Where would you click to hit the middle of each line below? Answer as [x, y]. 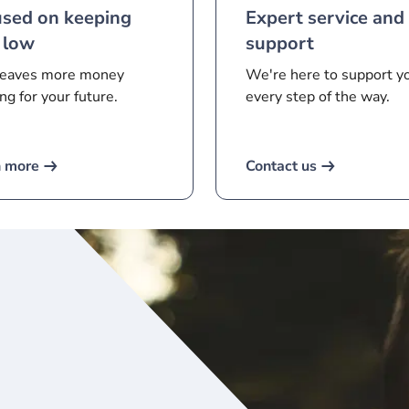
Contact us [281, 166]
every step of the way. [318, 97]
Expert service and [325, 18]
